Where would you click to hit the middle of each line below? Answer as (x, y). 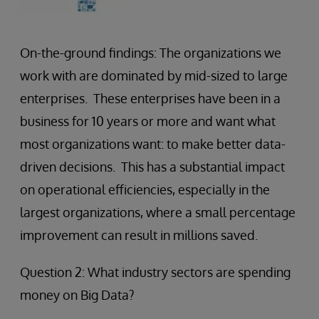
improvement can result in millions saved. (139, 235)
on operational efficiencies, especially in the (145, 189)
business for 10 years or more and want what (148, 121)
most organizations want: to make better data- (153, 143)
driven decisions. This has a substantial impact (152, 166)
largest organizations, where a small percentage (158, 212)
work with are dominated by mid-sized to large (154, 75)
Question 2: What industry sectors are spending (155, 272)
